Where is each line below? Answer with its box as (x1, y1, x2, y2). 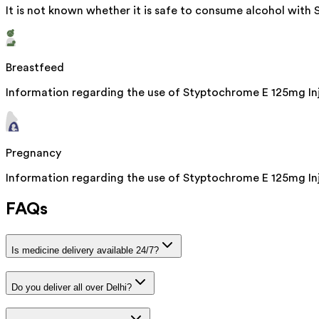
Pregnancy (6, 147, 61, 159)
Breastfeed (6, 62, 64, 74)
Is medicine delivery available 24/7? (11, 244, 159, 256)
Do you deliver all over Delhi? (11, 281, 132, 293)
